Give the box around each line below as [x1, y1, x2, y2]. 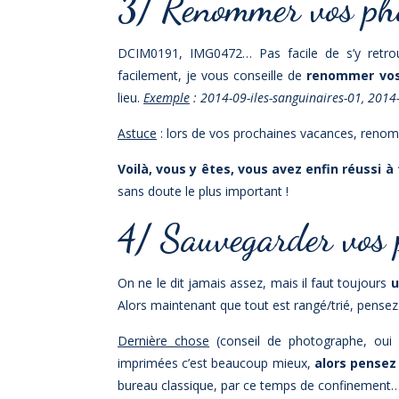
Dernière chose [118, 331, 210, 349]
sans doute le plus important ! [118, 182, 289, 199]
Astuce [118, 124, 157, 142]
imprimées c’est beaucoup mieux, [118, 354, 314, 371]
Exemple [143, 88, 190, 106]
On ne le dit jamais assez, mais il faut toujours [118, 273, 391, 291]
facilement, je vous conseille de [118, 66, 307, 84]
